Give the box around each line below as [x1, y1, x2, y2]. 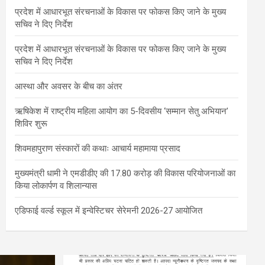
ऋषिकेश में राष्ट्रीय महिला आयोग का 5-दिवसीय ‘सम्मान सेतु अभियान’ [15, 105, 228, 117]
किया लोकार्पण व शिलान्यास [15, 180, 97, 191]
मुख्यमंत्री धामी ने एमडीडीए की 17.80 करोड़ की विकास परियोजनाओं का [15, 167, 235, 179]
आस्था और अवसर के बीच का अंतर [15, 80, 122, 92]
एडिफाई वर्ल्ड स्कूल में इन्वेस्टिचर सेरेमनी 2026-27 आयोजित [15, 205, 202, 216]
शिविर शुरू [15, 118, 47, 129]
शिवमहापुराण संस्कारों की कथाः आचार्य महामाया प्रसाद [15, 143, 180, 154]
